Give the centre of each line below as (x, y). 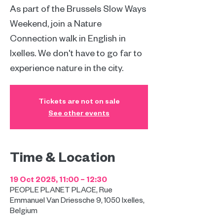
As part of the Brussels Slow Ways (78, 8)
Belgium (24, 210)
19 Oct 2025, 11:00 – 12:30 (58, 179)
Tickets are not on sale (79, 101)
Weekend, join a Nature (56, 23)
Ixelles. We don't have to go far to (76, 53)
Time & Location (63, 156)
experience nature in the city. (67, 67)
